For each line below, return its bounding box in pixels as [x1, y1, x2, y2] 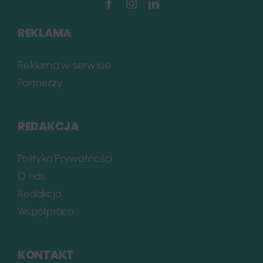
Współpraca [17, 204, 74, 218]
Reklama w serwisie [17, 58, 111, 72]
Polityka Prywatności [17, 151, 113, 165]
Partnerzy [17, 76, 63, 89]
